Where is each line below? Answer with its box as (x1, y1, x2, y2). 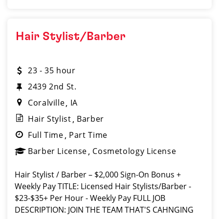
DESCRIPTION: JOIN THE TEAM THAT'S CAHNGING (15, 204, 194, 215)
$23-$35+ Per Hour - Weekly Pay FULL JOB (15, 193, 165, 203)
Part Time (69, 130, 108, 140)
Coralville (28, 97, 65, 108)
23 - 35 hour (28, 65, 76, 76)
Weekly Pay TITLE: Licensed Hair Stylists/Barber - (15, 181, 191, 192)
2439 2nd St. (28, 81, 77, 92)
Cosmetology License (92, 146, 176, 156)
